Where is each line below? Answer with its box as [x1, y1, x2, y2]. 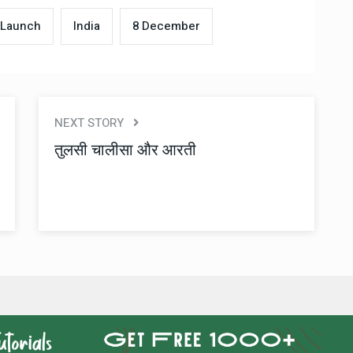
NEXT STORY [54, 113, 133, 132]
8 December [132, 17, 200, 35]
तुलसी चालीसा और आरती [54, 138, 196, 162]
